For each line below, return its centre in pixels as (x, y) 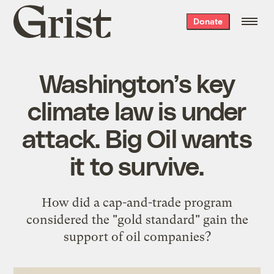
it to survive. (137, 165)
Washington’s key (137, 82)
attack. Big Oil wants (137, 137)
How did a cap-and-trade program (137, 202)
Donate (208, 21)
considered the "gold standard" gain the (137, 219)
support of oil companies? (137, 236)
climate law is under (137, 110)
